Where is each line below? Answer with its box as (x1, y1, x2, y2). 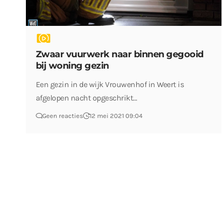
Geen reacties (42, 111, 83, 119)
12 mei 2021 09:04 (89, 111, 142, 119)
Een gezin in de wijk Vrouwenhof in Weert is (35, 79, 184, 89)
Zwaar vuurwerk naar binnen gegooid (35, 48, 204, 60)
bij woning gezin (35, 60, 109, 71)
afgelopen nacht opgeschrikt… (35, 93, 137, 103)
